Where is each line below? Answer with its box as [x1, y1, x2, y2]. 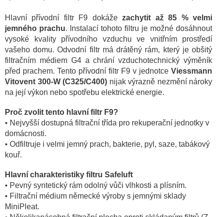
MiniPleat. [5, 202, 39, 211]
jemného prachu [5, 24, 65, 32]
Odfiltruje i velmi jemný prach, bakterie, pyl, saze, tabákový [10, 140, 210, 148]
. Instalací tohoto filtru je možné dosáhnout [65, 24, 212, 32]
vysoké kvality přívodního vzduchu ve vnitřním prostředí [5, 35, 212, 43]
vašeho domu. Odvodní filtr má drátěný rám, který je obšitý [5, 46, 212, 54]
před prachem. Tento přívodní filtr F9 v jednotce [5, 67, 171, 75]
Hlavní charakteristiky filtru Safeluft [5, 170, 133, 179]
